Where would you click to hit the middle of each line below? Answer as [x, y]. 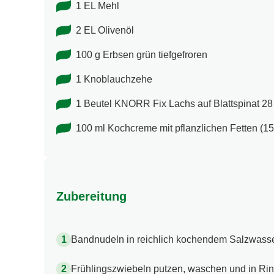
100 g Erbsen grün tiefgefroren [142, 55]
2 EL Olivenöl [105, 31]
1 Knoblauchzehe [114, 80]
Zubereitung [91, 196]
